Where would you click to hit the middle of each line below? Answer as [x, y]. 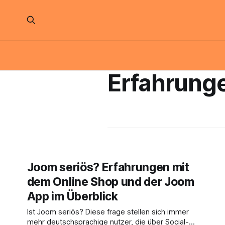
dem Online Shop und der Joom [110, 182]
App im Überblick [72, 196]
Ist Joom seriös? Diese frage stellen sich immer [108, 212]
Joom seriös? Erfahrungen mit [108, 167]
